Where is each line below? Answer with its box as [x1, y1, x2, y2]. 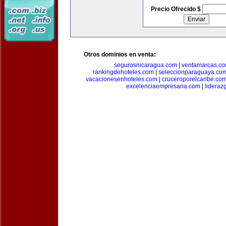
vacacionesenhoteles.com [86, 76, 157, 83]
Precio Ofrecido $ [150, 6, 202, 13]
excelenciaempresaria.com [126, 83, 200, 90]
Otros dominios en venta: [84, 51, 156, 58]
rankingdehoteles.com [92, 69, 154, 76]
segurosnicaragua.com [114, 62, 177, 69]
